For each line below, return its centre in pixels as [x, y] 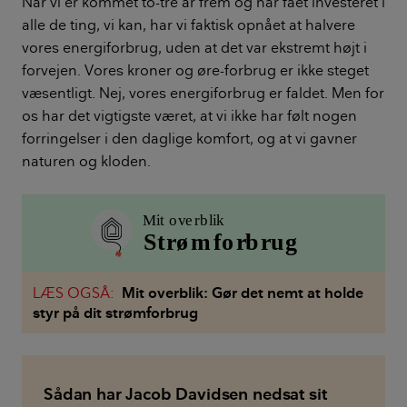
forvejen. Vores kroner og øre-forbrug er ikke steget [195, 70]
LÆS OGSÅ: [74, 293]
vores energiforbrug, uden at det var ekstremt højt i [194, 48]
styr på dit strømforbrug [115, 313]
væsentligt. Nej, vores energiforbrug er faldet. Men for [203, 93]
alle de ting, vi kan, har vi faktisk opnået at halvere [189, 25]
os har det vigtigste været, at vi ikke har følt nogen [189, 116]
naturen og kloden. [86, 161]
